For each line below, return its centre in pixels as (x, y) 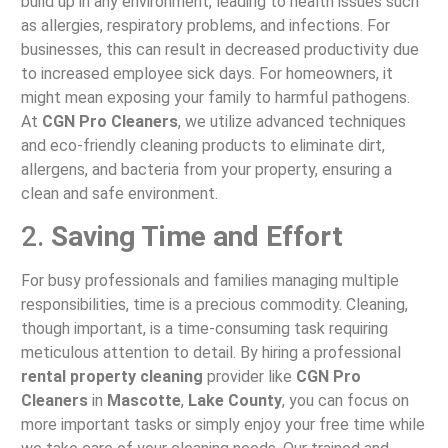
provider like (249, 377)
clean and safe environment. (119, 193)
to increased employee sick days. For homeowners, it (206, 73)
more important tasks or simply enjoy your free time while (222, 425)
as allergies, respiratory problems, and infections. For (205, 25)
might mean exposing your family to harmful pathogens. (215, 97)
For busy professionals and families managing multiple (209, 281)
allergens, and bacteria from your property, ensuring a (206, 169)
